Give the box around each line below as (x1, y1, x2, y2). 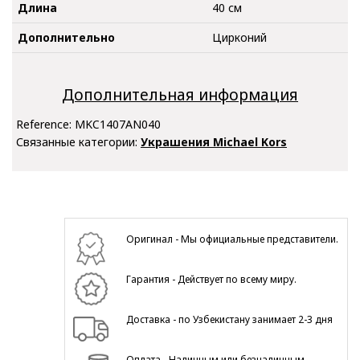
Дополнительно (18, 29, 115, 45)
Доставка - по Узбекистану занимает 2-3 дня (126, 312, 333, 326)
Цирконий (212, 29, 267, 45)
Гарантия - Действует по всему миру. (126, 272, 297, 286)
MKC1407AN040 (75, 116, 161, 132)
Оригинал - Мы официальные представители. (126, 231, 339, 246)
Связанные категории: (16, 133, 141, 149)
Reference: (16, 116, 75, 132)
